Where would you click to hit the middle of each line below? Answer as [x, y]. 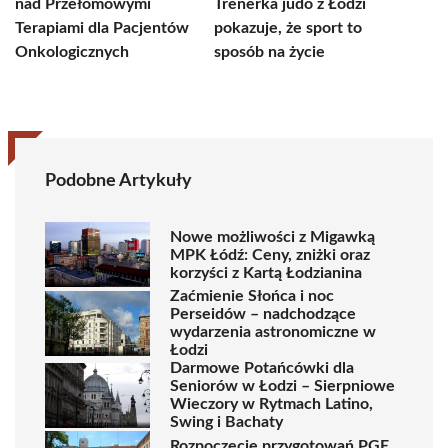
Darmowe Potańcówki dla [262, 368]
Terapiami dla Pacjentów [102, 28]
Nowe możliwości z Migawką [272, 236]
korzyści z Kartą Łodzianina [266, 272]
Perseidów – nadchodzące [263, 314]
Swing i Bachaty [226, 422]
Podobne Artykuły [118, 181]
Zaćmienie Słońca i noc [252, 296]
